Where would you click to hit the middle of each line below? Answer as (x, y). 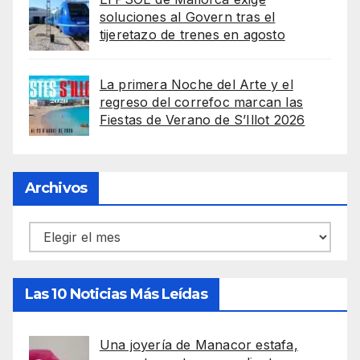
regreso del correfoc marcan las (201, 102)
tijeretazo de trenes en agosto (192, 35)
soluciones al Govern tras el (187, 17)
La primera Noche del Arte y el (196, 85)
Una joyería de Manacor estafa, (198, 344)
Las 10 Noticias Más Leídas (116, 294)
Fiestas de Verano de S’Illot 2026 (202, 120)
